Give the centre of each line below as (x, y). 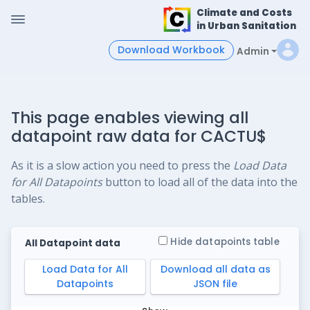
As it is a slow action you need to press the (122, 165)
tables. (28, 199)
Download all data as (215, 269)
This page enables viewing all (130, 118)
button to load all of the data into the (200, 182)
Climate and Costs (244, 13)
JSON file (230, 283)
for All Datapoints (57, 182)
